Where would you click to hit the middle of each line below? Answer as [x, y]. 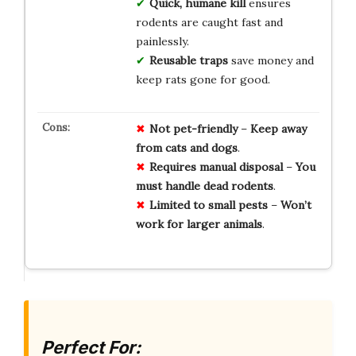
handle [182, 186]
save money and [271, 60]
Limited [169, 205]
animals [242, 224]
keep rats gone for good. [203, 79]
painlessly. [162, 41]
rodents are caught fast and [209, 22]
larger [203, 224]
